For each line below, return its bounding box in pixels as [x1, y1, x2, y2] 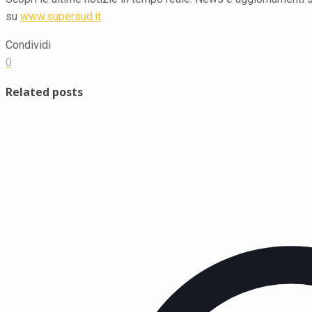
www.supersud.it [20, 9, 101, 23]
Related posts [6, 84, 83, 100]
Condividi [6, 38, 51, 52]
